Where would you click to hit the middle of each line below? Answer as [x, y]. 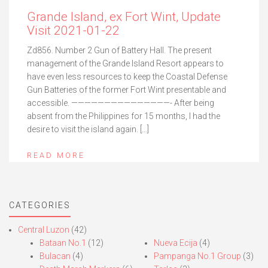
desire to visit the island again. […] [88, 129]
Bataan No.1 [63, 243]
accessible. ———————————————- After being [121, 103]
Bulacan [55, 256]
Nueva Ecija [175, 243]
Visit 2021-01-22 [73, 30]
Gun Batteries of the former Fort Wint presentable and [127, 89]
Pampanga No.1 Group [197, 256]
